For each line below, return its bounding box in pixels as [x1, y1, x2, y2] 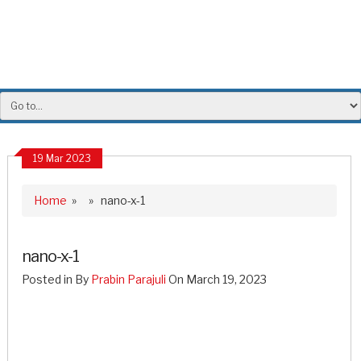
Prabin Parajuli [90, 272, 166, 286]
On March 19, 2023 [165, 272, 267, 286]
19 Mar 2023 [32, 152, 91, 164]
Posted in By [21, 272, 91, 286]
